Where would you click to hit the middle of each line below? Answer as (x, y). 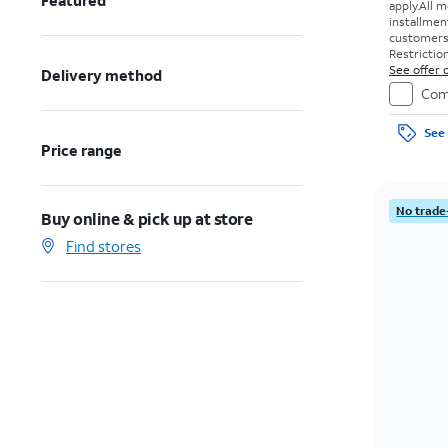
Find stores (103, 246)
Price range (82, 150)
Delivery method (102, 75)
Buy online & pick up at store (147, 218)
